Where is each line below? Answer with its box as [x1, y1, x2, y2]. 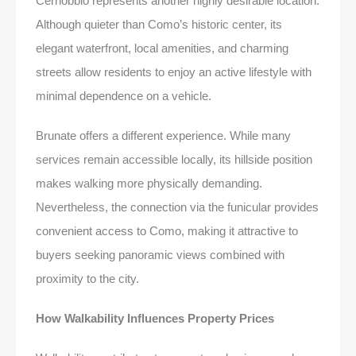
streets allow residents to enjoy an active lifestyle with [36, 64, 311, 79]
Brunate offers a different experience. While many [36, 128, 291, 142]
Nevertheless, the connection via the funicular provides [36, 199, 319, 214]
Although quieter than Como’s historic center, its [36, 17, 282, 31]
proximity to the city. [36, 271, 139, 285]
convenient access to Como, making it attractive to [36, 223, 298, 238]
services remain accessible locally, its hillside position [36, 152, 312, 166]
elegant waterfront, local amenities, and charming [36, 41, 288, 55]
